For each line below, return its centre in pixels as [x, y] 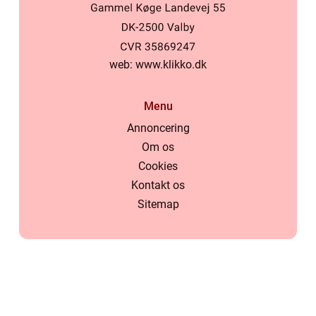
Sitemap [158, 205]
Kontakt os [158, 186]
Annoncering [158, 128]
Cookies [158, 166]
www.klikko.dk [171, 65]
